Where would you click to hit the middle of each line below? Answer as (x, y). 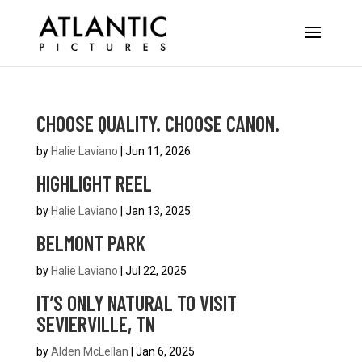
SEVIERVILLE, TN (95, 324)
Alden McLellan (89, 351)
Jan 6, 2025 (165, 351)
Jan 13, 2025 (158, 211)
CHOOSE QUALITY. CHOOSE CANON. (158, 123)
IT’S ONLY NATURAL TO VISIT (136, 303)
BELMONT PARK (90, 243)
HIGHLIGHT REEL (94, 183)
